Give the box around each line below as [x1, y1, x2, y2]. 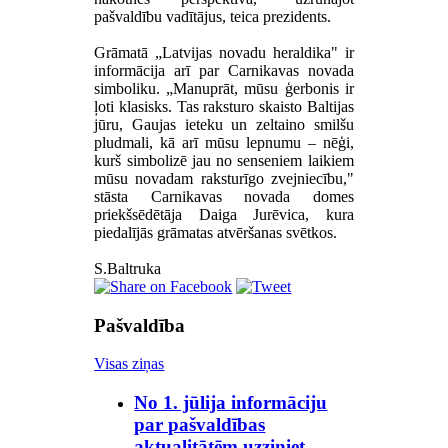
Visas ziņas [94, 355, 165, 373]
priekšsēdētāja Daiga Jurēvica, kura [94, 205, 354, 223]
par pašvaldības [134, 414, 266, 436]
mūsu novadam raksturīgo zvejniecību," [94, 169, 354, 187]
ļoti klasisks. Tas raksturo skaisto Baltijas [94, 97, 354, 115]
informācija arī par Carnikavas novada [94, 61, 354, 79]
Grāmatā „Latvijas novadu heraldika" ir [94, 43, 354, 61]
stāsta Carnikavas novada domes [94, 187, 354, 205]
